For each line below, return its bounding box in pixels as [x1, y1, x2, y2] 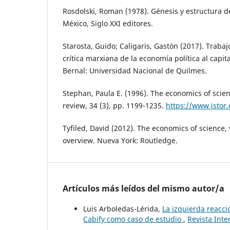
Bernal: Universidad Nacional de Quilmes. [63, 66, 207, 76]
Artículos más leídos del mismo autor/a [63, 183, 224, 195]
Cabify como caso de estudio [83, 214, 183, 224]
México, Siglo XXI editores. [63, 18, 153, 29]
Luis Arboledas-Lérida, [83, 204, 162, 214]
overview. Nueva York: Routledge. [63, 136, 178, 146]
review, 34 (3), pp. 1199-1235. [63, 101, 166, 111]
